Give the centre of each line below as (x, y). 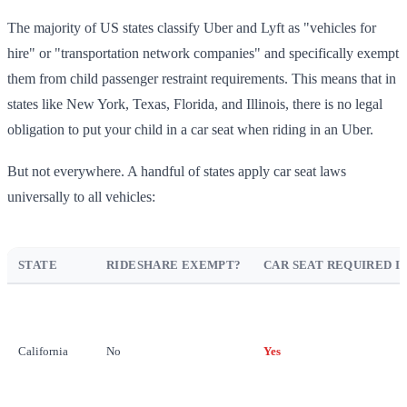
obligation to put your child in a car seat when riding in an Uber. (190, 129)
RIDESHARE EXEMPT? (174, 265)
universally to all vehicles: (81, 197)
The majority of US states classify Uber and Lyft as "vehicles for (192, 28)
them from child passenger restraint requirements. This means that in (202, 79)
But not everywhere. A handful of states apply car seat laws (177, 171)
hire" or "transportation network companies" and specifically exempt (203, 53)
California (43, 351)
